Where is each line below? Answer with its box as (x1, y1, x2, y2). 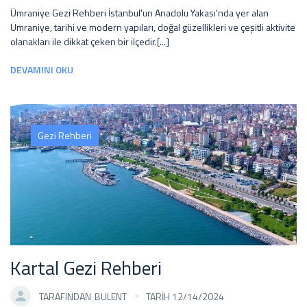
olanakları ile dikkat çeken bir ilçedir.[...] (10, 34, 169, 49)
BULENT (95, 288, 127, 304)
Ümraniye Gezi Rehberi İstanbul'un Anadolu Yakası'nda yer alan (10, 5, 269, 20)
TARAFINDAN (39, 288, 91, 304)
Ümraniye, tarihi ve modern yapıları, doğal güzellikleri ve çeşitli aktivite (10, 20, 295, 34)
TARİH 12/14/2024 (146, 288, 224, 304)
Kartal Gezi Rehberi (10, 253, 162, 283)
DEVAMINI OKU (10, 62, 73, 77)
